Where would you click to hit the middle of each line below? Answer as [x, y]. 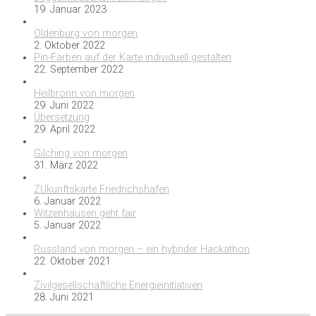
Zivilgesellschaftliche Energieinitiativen [118, 286]
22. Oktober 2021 [72, 262]
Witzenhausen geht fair [85, 214]
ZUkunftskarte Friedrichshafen [102, 190]
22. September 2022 [79, 70]
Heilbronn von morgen [84, 94]
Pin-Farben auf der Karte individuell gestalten [133, 58]
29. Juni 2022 [64, 106]
